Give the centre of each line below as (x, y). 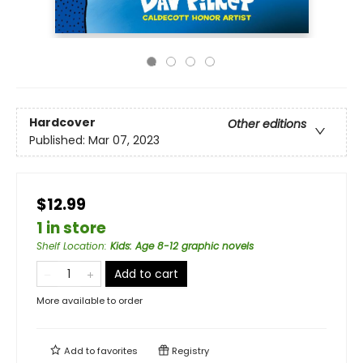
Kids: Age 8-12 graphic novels (182, 246)
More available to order (90, 301)
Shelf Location (70, 246)
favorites (117, 351)
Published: (59, 141)
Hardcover (62, 123)
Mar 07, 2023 (124, 141)
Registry (189, 351)
